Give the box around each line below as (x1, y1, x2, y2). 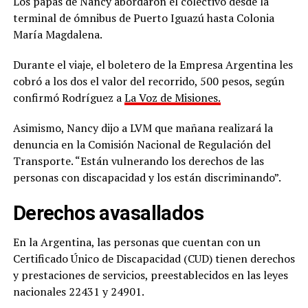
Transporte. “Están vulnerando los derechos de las (12, 153, 264, 169)
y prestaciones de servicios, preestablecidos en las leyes (12, 267, 288, 283)
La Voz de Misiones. (124, 90, 221, 106)
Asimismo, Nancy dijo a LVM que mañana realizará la (12, 120, 273, 136)
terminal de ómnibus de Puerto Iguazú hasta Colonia (12, 10, 274, 26)
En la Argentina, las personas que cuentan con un (12, 234, 261, 250)
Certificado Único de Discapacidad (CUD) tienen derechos (12, 251, 295, 267)
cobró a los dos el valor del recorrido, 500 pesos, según (12, 74, 285, 89)
